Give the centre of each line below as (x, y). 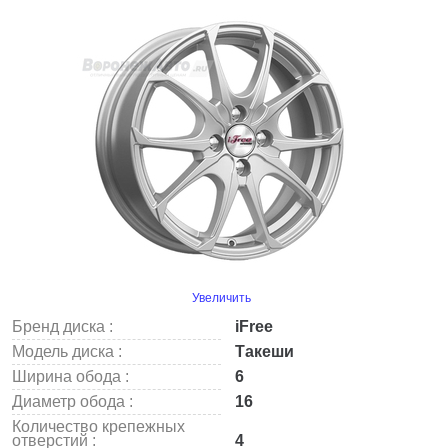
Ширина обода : (70, 376)
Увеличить (221, 298)
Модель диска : (67, 351)
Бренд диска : (62, 326)
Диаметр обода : (72, 401)
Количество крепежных (98, 426)
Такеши (262, 351)
